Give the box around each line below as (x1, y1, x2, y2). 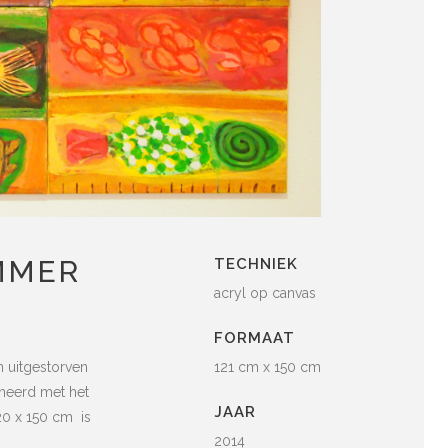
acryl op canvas (214, 284, 316, 301)
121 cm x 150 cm (214, 358, 321, 375)
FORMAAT (214, 328, 295, 347)
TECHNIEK (214, 254, 298, 273)
